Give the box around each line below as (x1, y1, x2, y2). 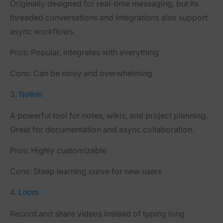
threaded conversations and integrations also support (10, 12, 208, 22)
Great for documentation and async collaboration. (10, 124, 194, 134)
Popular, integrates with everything (29, 47, 159, 57)
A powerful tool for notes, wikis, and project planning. (10, 110, 208, 120)
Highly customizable (29, 145, 107, 155)
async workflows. (10, 26, 75, 36)
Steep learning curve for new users (31, 166, 162, 176)
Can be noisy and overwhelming (31, 68, 152, 78)
